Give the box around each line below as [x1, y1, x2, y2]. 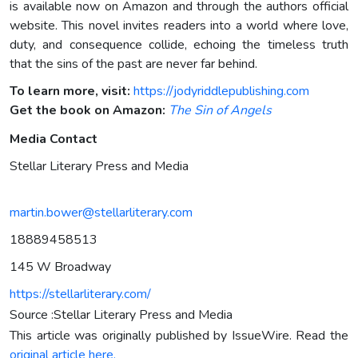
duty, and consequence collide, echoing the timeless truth [10, 35, 348, 54]
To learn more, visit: [10, 82, 130, 100]
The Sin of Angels [169, 101, 272, 119]
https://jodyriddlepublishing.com [133, 82, 309, 100]
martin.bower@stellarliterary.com [10, 203, 193, 221]
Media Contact [10, 129, 97, 148]
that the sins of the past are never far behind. [10, 54, 257, 73]
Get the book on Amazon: [10, 101, 165, 119]
